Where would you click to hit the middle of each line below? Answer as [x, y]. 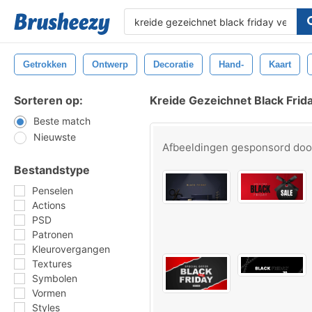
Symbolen [55, 278]
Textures [52, 264]
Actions [49, 205]
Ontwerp [110, 64]
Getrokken [45, 64]
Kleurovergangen [71, 249]
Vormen [49, 293]
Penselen [53, 190]
